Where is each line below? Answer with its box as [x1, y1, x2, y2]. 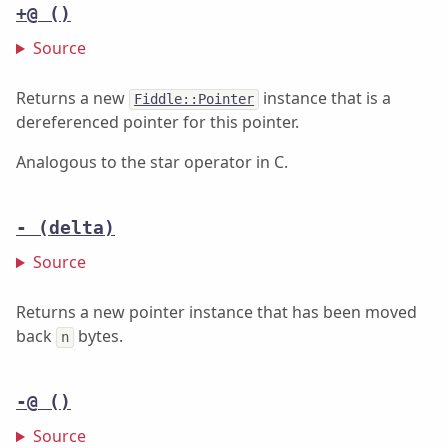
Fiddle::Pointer [134, 91, 255, 108]
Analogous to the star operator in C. [16, 151, 288, 174]
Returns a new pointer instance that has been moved [16, 301, 417, 324]
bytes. [74, 325, 124, 348]
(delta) [38, 218, 115, 239]
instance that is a [259, 87, 392, 110]
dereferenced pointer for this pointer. [16, 111, 299, 134]
